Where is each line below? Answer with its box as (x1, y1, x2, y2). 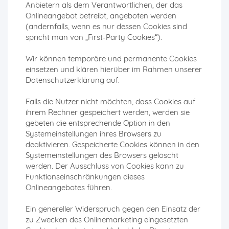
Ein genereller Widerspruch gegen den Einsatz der (26, 204, 200, 214)
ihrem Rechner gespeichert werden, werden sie (26, 107, 190, 118)
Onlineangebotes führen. (26, 182, 112, 193)
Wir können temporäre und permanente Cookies (26, 54, 197, 64)
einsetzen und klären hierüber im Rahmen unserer (26, 64, 202, 75)
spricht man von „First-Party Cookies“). (26, 32, 162, 42)
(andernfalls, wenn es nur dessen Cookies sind (26, 21, 187, 32)
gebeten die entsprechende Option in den (26, 118, 170, 128)
